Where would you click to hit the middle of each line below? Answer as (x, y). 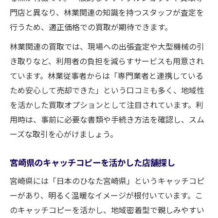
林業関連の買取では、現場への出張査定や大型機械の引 (107, 46)
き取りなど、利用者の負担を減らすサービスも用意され (107, 61)
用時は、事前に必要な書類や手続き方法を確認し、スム (107, 119)
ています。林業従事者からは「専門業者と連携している (107, 75)
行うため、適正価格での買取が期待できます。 (91, 27)
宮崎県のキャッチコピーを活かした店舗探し (92, 162)
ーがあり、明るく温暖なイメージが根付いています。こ (106, 195)
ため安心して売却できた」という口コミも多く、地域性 (107, 90)
